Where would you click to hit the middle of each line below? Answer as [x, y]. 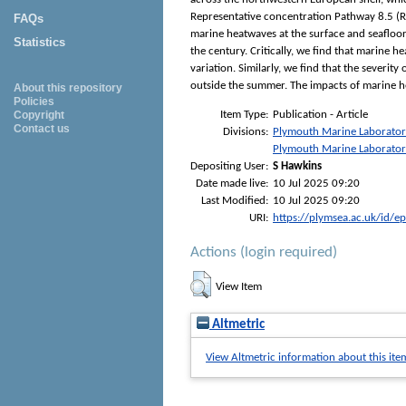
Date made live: [232, 183]
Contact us [42, 129]
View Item [239, 286]
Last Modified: [235, 200]
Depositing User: [229, 166]
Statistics [39, 42]
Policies [34, 101]
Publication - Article [320, 114]
